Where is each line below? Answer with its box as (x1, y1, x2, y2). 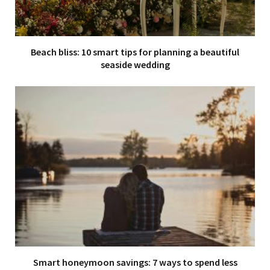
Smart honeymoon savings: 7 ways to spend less (33, 256, 237, 268)
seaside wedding (100, 58, 170, 71)
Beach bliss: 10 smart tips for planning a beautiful (31, 46, 239, 58)
